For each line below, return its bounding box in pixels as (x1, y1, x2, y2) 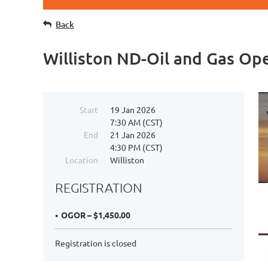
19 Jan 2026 (110, 104, 156, 115)
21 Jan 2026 (110, 129, 156, 140)
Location (65, 154, 98, 165)
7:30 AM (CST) (110, 117, 163, 127)
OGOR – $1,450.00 (61, 209, 130, 221)
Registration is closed (55, 237, 136, 249)
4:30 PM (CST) (110, 142, 163, 153)
